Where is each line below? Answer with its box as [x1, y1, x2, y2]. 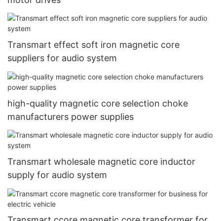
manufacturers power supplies [7, 111, 134, 122]
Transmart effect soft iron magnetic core [7, 39, 180, 50]
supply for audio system [7, 170, 107, 181]
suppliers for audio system [7, 53, 117, 64]
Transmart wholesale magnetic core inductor [7, 156, 195, 167]
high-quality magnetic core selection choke [7, 98, 188, 109]
